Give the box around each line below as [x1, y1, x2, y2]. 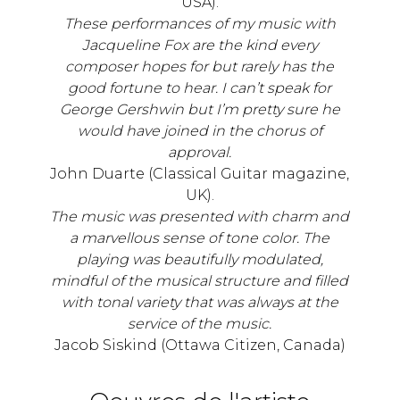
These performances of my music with [63, 15, 336, 33]
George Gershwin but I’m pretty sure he [59, 101, 340, 119]
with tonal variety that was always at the [61, 294, 338, 312]
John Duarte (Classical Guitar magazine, [50, 165, 350, 183]
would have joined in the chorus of [77, 122, 322, 140]
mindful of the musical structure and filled [51, 272, 349, 290]
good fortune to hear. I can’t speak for [68, 79, 332, 97]
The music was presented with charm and [50, 208, 350, 226]
